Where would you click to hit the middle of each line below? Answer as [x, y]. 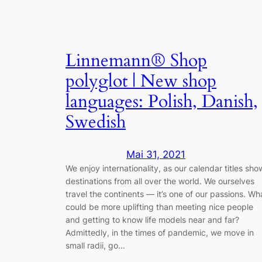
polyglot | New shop [141, 81]
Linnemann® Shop [136, 61]
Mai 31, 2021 [156, 155]
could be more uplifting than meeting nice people [159, 207]
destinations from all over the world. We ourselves [160, 181]
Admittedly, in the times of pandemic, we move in [160, 233]
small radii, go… [95, 246]
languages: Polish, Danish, [162, 101]
